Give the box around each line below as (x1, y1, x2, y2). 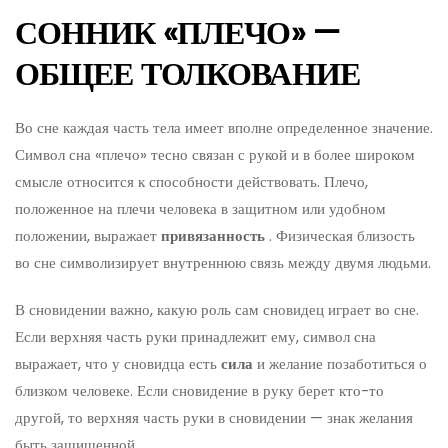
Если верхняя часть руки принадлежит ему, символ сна (15, 325, 376, 347)
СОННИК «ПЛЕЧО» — (15, 9, 339, 55)
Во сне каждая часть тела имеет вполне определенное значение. (15, 116, 433, 138)
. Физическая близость (265, 224, 415, 246)
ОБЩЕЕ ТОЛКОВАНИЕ (15, 50, 360, 96)
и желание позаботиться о (253, 352, 427, 374)
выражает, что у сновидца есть (15, 352, 221, 374)
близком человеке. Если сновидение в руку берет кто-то (15, 379, 384, 401)
